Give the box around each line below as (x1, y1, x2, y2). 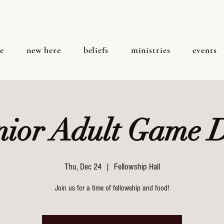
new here (26, 44, 61, 55)
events (192, 44, 217, 55)
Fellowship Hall (113, 161, 160, 172)
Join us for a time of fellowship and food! (55, 183, 169, 192)
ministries (130, 44, 170, 55)
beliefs (83, 44, 108, 55)
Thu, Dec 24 (64, 161, 101, 172)
